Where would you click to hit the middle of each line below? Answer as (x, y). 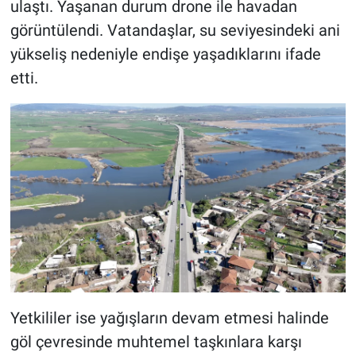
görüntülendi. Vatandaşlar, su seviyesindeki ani (175, 30)
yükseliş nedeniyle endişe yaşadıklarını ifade (165, 54)
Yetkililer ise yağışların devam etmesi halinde (169, 317)
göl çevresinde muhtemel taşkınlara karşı (156, 341)
